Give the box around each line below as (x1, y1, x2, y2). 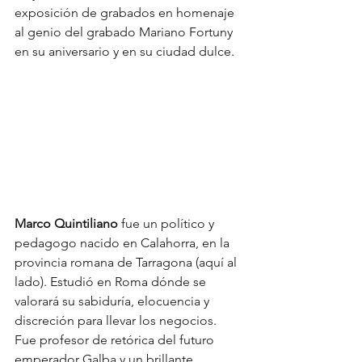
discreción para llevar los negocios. (15, 313, 220, 329)
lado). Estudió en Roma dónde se (15, 274, 209, 290)
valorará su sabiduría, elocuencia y (15, 293, 213, 309)
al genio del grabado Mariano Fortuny (15, 24, 236, 40)
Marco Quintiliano (15, 216, 118, 232)
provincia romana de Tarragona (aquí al (15, 255, 240, 271)
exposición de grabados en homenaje (15, 5, 238, 21)
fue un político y (118, 216, 217, 232)
